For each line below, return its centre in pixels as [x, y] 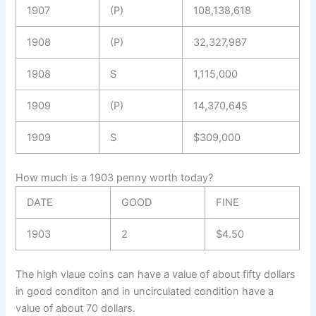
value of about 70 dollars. [76, 308]
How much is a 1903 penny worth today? [115, 177]
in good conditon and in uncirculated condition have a [145, 291]
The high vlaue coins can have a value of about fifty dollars [156, 274]
